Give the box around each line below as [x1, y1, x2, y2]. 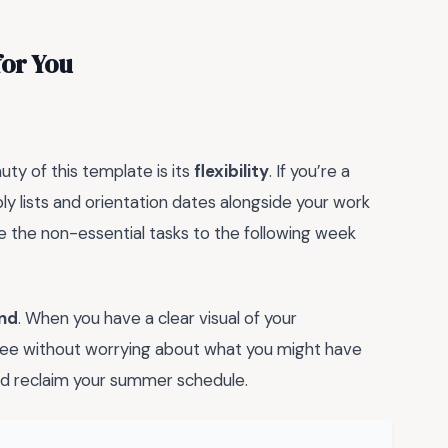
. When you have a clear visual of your [18, 307, 297, 330]
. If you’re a [269, 159, 350, 182]
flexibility [194, 159, 269, 182]
